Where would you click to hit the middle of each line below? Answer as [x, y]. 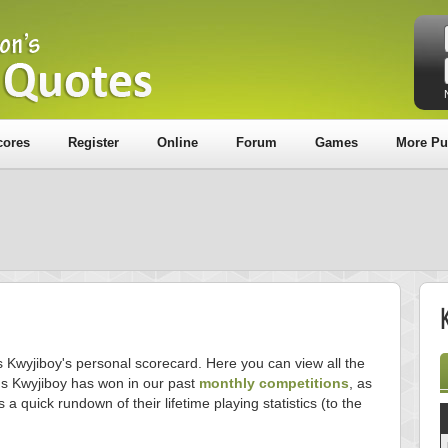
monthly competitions [274, 383]
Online [177, 142]
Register [93, 142]
